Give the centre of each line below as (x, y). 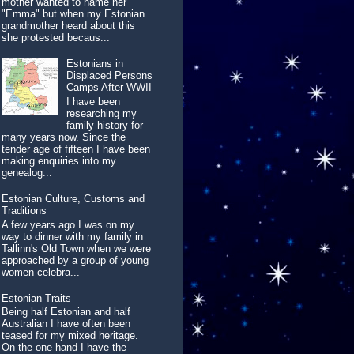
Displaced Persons (110, 76)
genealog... (27, 172)
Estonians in (95, 64)
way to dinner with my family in (73, 236)
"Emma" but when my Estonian (73, 14)
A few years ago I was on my (68, 224)
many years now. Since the (64, 137)
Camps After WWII (109, 88)
